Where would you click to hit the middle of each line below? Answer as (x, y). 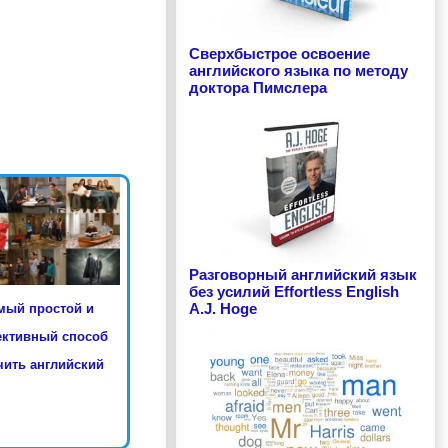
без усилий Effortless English (294, 292)
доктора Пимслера (258, 87)
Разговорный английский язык (303, 275)
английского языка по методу (299, 70)
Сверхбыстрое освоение (280, 53)
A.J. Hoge (223, 309)
